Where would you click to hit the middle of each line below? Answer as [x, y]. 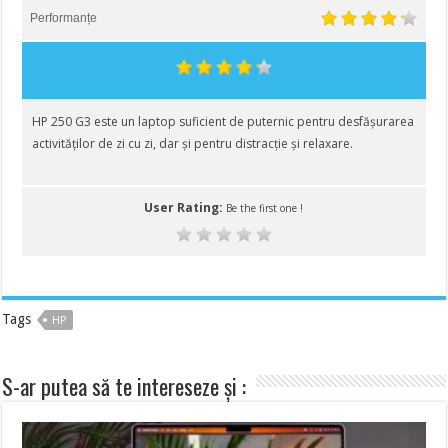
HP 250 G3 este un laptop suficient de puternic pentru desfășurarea [223, 122]
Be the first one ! [265, 208]
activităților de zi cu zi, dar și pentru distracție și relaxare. [193, 144]
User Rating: [185, 208]
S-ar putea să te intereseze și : [124, 386]
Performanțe [64, 18]
